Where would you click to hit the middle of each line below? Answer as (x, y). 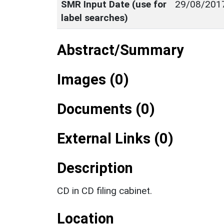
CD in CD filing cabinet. (104, 190)
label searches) (94, 17)
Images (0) (93, 79)
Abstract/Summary (120, 50)
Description (95, 168)
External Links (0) (115, 138)
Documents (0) (106, 109)
